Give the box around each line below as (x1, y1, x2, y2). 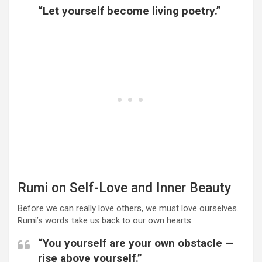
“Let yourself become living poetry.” (38, 4, 221, 18)
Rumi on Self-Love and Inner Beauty (18, 180, 231, 196)
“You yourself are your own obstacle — (38, 236, 234, 250)
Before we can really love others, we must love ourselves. (18, 203, 239, 214)
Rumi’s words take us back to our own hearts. (18, 215, 193, 226)
